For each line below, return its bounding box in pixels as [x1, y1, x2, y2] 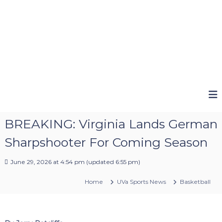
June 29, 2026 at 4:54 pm [10, 158, 85, 166]
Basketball [180, 177, 211, 185]
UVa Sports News [117, 177, 166, 185]
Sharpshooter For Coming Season [4, 134, 208, 150]
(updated [84, 158, 115, 166]
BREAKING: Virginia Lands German [4, 116, 218, 131]
